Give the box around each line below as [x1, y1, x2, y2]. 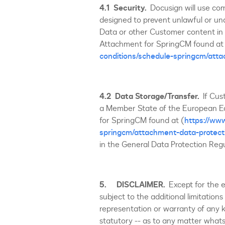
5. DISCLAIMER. [99, 179, 167, 190]
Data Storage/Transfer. [111, 91, 203, 102]
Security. [109, 3, 150, 14]
